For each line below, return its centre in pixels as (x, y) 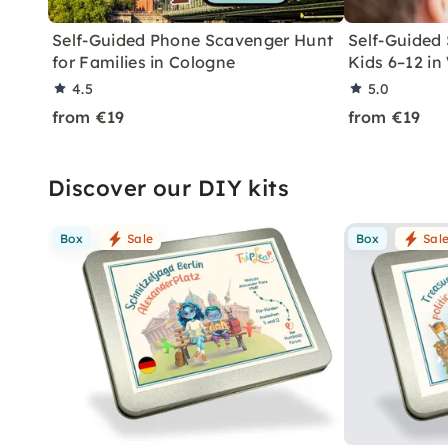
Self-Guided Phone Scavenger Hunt (193, 40)
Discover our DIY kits (169, 188)
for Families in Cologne (144, 62)
